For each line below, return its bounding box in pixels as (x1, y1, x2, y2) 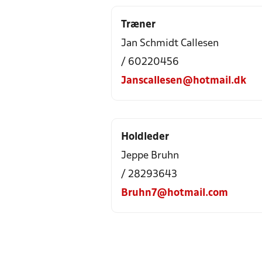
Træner (121, 20, 156, 30)
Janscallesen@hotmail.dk (121, 76, 246, 86)
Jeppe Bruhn (121, 151, 179, 161)
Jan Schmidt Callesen (121, 39, 219, 49)
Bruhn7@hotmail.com (121, 188, 228, 198)
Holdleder (121, 132, 169, 142)
